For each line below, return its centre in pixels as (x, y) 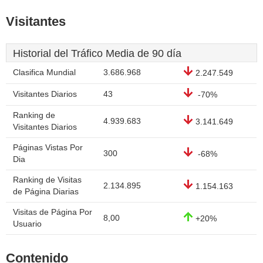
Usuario (27, 224)
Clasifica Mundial (44, 73)
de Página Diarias (46, 192)
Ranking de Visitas (47, 180)
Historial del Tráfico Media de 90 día (97, 53)
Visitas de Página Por (53, 212)
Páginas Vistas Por (48, 148)
